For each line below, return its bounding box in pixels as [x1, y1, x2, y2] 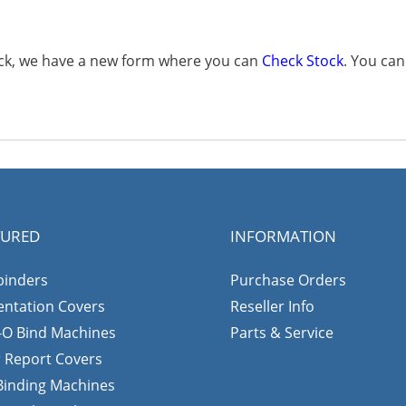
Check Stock [262, 51, 343, 72]
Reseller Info [230, 295, 314, 316]
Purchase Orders [230, 269, 346, 290]
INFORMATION [230, 225, 336, 246]
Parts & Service [230, 322, 333, 343]
